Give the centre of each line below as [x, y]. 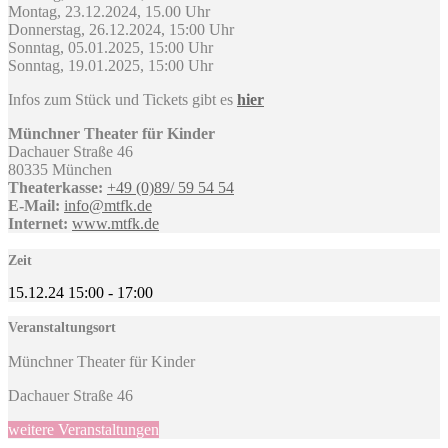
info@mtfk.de [108, 205]
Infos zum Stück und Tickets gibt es [122, 99]
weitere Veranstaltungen [83, 429]
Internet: [38, 223]
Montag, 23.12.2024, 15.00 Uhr [109, 11]
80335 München [60, 169]
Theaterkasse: [55, 187]
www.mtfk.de [115, 223]
